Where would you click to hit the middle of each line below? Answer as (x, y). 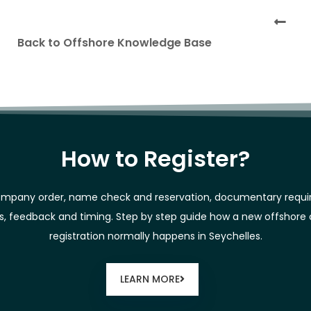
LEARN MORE (150, 279)
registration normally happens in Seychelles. (155, 236)
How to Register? (155, 159)
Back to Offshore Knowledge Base (114, 43)
